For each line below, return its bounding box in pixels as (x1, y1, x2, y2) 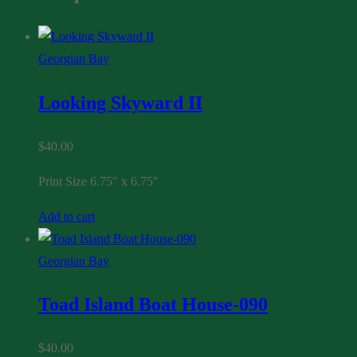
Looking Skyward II (38, 92, 202, 113)
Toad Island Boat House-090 (38, 294, 268, 316)
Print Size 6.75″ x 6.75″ (38, 174, 159, 188)
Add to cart (38, 209, 95, 223)
